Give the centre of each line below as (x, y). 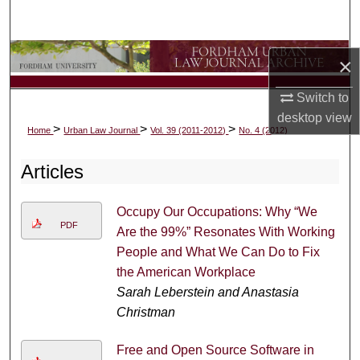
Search (190, 20)
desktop (299, 117)
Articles (53, 172)
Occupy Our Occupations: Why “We (217, 212)
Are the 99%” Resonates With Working (225, 232)
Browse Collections (180, 58)
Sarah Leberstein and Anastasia (207, 292)
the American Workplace (186, 272)
